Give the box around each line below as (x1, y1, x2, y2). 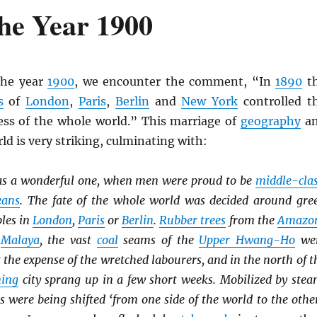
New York (181, 94, 238, 108)
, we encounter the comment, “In (74, 74, 276, 88)
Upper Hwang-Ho (199, 233, 296, 247)
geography (240, 114, 301, 128)
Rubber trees (159, 213, 226, 227)
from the (226, 213, 277, 227)
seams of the (117, 233, 200, 247)
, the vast (39, 233, 97, 247)
